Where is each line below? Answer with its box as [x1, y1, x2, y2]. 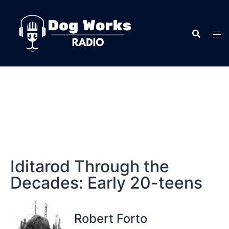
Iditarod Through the [10, 156, 169, 176]
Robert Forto [74, 211, 147, 226]
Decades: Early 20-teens [10, 173, 202, 193]
